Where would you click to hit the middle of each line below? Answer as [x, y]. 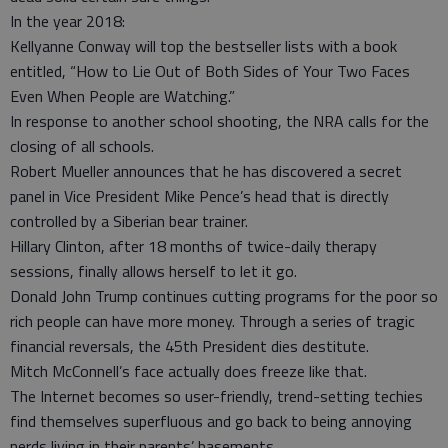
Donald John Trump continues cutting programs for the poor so [224, 296]
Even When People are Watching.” [122, 96]
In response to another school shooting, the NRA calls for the [219, 121]
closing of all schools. [82, 146]
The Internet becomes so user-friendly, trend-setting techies [216, 396]
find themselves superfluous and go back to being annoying [211, 421]
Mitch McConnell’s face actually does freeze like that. [188, 371]
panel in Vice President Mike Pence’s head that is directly [199, 196]
